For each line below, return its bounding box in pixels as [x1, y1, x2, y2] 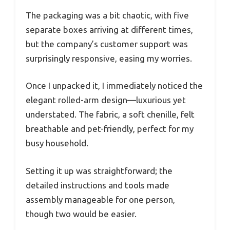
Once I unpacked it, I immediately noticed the [26, 81, 203, 91]
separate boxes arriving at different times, [26, 24, 193, 34]
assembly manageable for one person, [26, 194, 175, 204]
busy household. [26, 138, 88, 148]
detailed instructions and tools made [26, 180, 169, 190]
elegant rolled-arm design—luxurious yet [26, 95, 186, 105]
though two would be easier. [26, 208, 137, 219]
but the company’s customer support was [26, 39, 188, 49]
